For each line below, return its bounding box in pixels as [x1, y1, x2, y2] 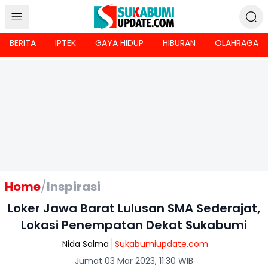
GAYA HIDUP [95, 37, 144, 49]
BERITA [10, 37, 36, 49]
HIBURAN [163, 37, 196, 49]
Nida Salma [62, 238, 109, 250]
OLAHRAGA [215, 37, 258, 49]
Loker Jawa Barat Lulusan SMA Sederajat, [8, 200, 260, 217]
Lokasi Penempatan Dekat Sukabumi [21, 217, 247, 233]
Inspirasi [47, 178, 100, 195]
